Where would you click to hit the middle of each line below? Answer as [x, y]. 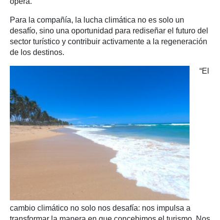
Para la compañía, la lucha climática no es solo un [97, 20]
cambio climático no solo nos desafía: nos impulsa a [100, 208]
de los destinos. [37, 52]
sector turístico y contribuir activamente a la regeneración [109, 41]
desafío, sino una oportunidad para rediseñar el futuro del [109, 31]
